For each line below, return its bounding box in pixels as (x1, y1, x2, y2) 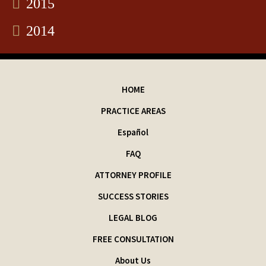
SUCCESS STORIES (97, 190, 169, 202)
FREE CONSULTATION (92, 233, 174, 245)
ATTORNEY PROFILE (94, 169, 172, 180)
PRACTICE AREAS (100, 104, 166, 116)
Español (118, 126, 148, 138)
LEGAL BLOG (109, 211, 157, 223)
